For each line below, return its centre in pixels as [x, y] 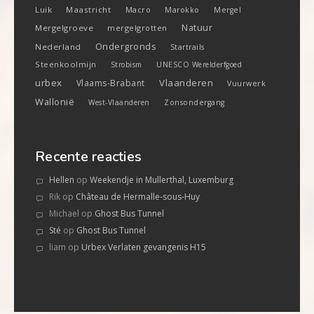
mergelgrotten [137, 27]
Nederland [58, 46]
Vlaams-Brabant [110, 83]
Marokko [182, 9]
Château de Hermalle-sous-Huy [138, 196]
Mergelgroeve [64, 27]
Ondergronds [125, 46]
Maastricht [89, 9]
